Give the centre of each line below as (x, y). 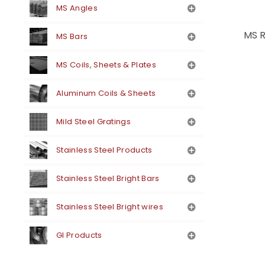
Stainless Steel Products (104, 150)
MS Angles (77, 8)
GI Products (79, 235)
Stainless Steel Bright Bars (108, 178)
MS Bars (72, 36)
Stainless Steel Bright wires (110, 207)
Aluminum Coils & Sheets (106, 93)
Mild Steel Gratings (94, 122)
